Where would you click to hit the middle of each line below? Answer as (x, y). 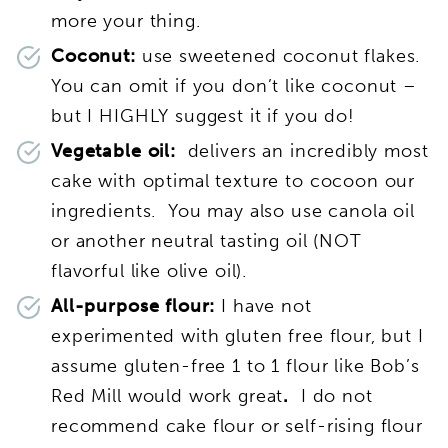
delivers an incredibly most (302, 150)
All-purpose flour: (136, 305)
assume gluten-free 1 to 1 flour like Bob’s (235, 365)
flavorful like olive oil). (149, 270)
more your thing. (126, 20)
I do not (333, 395)
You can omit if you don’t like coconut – (234, 85)
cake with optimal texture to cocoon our (233, 180)
